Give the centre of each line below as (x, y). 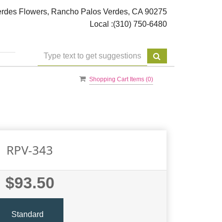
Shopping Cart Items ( (119, 80)
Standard (27, 214)
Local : (101, 24)
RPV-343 (30, 150)
